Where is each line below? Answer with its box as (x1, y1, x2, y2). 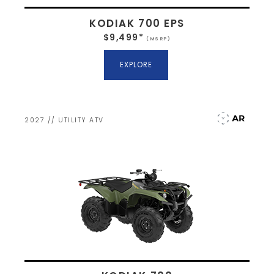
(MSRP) (144, 35, 171, 42)
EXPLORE (119, 59, 152, 70)
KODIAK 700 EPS (89, 15, 185, 31)
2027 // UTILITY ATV (24, 115, 104, 125)
